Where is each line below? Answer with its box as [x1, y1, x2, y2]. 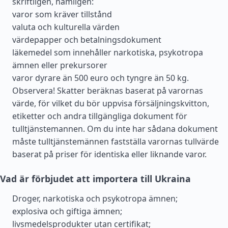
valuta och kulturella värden [12, 21, 120, 33]
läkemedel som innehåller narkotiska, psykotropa [12, 47, 203, 58]
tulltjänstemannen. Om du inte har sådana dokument [12, 123, 218, 134]
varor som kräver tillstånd [12, 9, 112, 20]
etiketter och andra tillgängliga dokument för [12, 110, 187, 122]
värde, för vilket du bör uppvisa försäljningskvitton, [12, 98, 209, 109]
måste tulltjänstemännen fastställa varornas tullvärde [12, 136, 219, 147]
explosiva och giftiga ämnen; [12, 206, 122, 217]
